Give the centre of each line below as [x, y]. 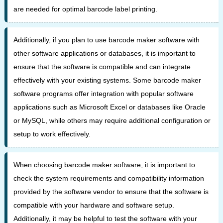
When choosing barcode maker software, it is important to [104, 165]
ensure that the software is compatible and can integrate [102, 66]
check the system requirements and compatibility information [109, 178]
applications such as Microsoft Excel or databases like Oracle [109, 107]
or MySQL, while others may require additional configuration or [112, 120]
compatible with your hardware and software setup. [94, 205]
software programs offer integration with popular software [103, 93]
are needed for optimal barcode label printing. [85, 9]
